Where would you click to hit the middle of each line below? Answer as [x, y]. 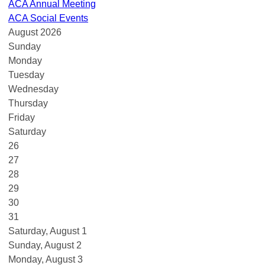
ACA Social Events [48, 18]
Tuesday [26, 75]
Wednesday [33, 89]
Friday [22, 117]
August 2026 [35, 32]
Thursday [28, 103]
